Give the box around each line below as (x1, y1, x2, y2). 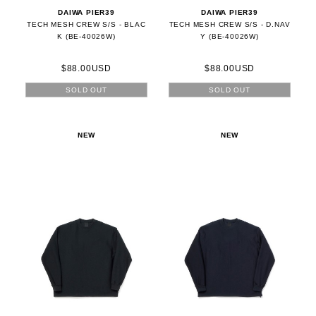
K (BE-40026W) (57, 32, 116, 41)
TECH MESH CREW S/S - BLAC (27, 20, 146, 29)
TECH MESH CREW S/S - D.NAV (169, 20, 291, 29)
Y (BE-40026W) (200, 32, 259, 41)
